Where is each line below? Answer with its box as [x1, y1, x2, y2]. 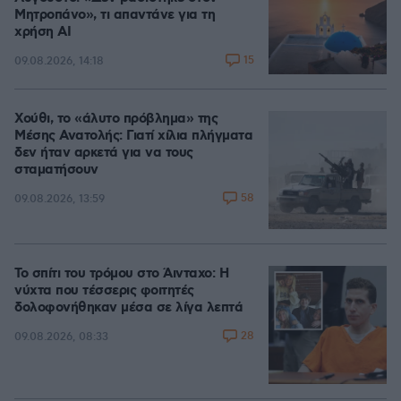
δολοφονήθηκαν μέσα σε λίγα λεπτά [14, 299, 243, 317]
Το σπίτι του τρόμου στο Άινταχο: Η [14, 265, 228, 283]
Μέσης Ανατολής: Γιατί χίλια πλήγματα [14, 127, 252, 145]
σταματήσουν [14, 161, 98, 179]
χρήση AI [14, 23, 71, 41]
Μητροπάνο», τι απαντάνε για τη [14, 6, 215, 24]
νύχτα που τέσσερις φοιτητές [14, 282, 194, 300]
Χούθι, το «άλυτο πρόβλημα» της [14, 110, 218, 128]
